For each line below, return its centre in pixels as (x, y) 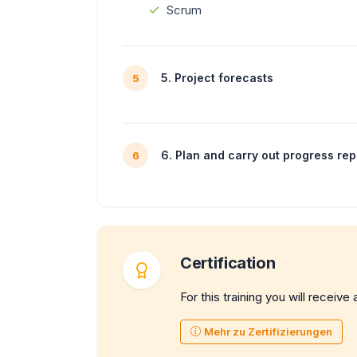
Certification (228, 263)
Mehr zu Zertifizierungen (268, 331)
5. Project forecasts (217, 78)
